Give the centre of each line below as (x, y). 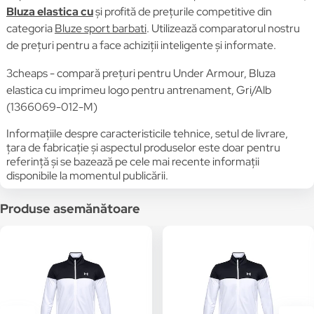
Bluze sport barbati (100, 28)
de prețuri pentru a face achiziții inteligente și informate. (141, 45)
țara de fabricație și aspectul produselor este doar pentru (143, 148)
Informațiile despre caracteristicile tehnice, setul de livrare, (147, 134)
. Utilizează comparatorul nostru (223, 28)
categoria (30, 28)
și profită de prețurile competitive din (182, 12)
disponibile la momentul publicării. (87, 176)
